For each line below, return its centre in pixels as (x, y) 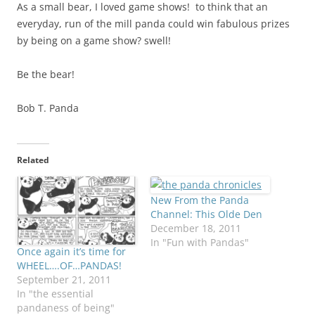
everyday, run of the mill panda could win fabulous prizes (153, 24)
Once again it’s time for (71, 252)
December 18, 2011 (196, 229)
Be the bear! (46, 75)
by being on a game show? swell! (94, 41)
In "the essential (55, 294)
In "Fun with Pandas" (200, 243)
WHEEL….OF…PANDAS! (69, 266)
